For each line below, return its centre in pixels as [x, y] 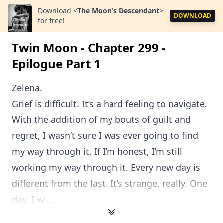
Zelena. [27, 88]
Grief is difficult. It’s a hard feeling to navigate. [110, 104]
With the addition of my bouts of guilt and [101, 119]
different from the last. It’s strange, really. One [110, 183]
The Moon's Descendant [118, 11]
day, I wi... [33, 199]
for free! [51, 21]
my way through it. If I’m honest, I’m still [97, 151]
